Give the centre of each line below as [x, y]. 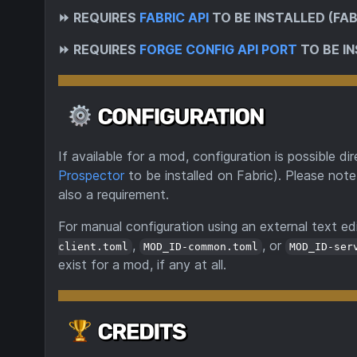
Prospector [91, 175]
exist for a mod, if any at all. [142, 265]
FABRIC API [174, 18]
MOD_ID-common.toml [201, 247]
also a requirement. [114, 194]
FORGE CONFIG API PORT [218, 49]
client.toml [93, 247]
